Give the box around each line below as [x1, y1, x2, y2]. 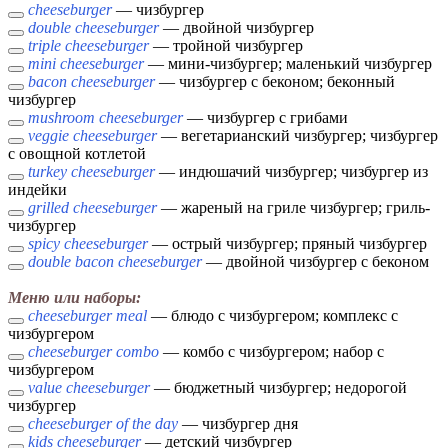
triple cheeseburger [28, 37, 149, 55]
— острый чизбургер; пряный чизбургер [148, 235, 427, 253]
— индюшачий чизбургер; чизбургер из [155, 163, 428, 181]
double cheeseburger [28, 19, 159, 37]
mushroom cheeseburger [28, 109, 183, 127]
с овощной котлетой [8, 145, 146, 163]
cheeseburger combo [28, 343, 159, 361]
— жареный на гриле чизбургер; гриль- [157, 199, 430, 217]
